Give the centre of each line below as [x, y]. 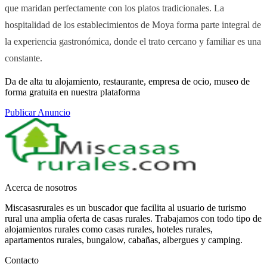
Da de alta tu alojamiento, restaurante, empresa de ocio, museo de [127, 82]
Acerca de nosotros [41, 188]
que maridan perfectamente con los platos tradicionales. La [114, 8]
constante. [24, 58]
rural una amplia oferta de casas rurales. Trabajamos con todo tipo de [133, 219]
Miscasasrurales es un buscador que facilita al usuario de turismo [125, 208]
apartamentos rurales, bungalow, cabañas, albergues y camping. [124, 240]
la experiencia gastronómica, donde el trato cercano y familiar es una [133, 42]
